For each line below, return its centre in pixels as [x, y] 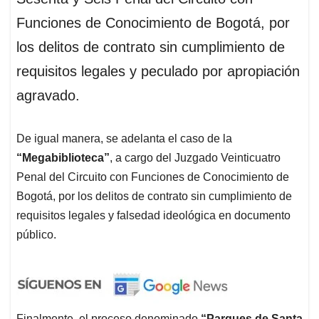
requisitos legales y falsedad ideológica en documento [153, 216]
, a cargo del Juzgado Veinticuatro [195, 158]
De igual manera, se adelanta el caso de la [124, 139]
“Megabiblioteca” [63, 158]
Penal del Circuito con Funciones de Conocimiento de [153, 177]
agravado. [48, 96]
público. [36, 235]
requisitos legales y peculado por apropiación [158, 72]
